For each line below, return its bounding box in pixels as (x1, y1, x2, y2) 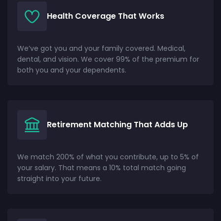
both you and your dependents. (17, 65, 126, 75)
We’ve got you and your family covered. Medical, (17, 43, 185, 53)
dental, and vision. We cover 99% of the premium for (17, 54, 199, 64)
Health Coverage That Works (47, 10, 164, 22)
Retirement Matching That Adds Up (47, 118, 188, 130)
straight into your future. (17, 173, 102, 184)
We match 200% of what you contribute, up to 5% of (17, 151, 199, 162)
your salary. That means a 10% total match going (17, 162, 186, 173)
